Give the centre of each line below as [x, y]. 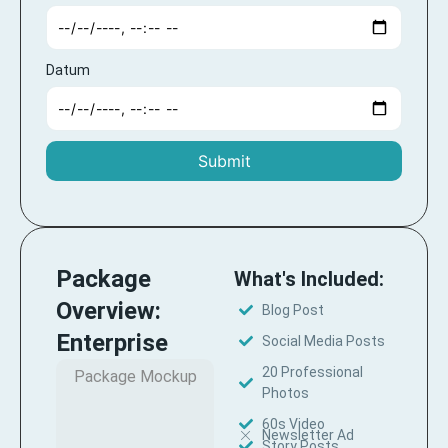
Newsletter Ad [307, 434]
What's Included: [309, 278]
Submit [224, 161]
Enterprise [112, 342]
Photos [285, 392]
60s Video [293, 423]
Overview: [108, 310]
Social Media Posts [323, 340]
